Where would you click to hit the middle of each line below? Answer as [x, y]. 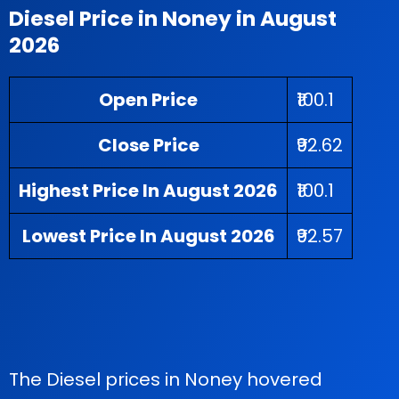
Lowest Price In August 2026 [148, 236]
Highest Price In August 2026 [148, 191]
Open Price [148, 100]
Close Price [148, 145]
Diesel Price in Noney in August [173, 18]
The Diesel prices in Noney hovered [166, 379]
